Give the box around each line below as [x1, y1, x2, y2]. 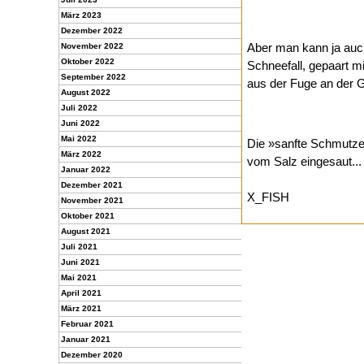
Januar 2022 [61, 165, 110, 174]
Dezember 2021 [61, 180, 123, 189]
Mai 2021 [61, 273, 97, 282]
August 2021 [61, 227, 110, 236]
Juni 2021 [61, 258, 100, 266]
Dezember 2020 [61, 350, 123, 359]
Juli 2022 [61, 103, 97, 112]
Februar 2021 [61, 319, 114, 328]
